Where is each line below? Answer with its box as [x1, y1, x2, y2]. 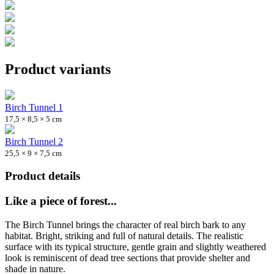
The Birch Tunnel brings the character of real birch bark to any [5, 219, 246, 230]
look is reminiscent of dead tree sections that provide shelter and [5, 252, 250, 263]
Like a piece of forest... [5, 194, 117, 208]
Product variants [5, 61, 111, 77]
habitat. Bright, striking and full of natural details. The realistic [5, 230, 243, 241]
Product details [5, 169, 80, 183]
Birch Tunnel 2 [5, 136, 63, 147]
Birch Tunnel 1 [5, 102, 63, 113]
